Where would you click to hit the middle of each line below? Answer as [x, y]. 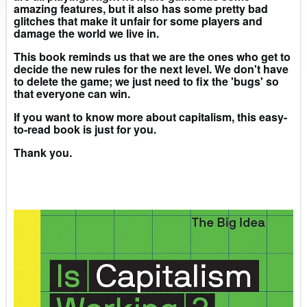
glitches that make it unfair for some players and [138, 21]
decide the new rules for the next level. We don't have [151, 69]
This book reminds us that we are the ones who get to [152, 57]
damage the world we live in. [86, 34]
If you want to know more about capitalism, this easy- [150, 117]
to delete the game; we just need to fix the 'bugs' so [146, 82]
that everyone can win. [72, 94]
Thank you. [43, 153]
